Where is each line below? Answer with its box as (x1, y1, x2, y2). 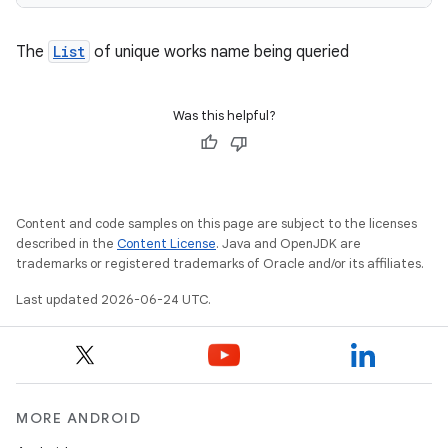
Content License (117, 235, 216, 252)
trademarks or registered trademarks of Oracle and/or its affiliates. (16, 255, 424, 272)
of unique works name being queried (90, 42, 349, 62)
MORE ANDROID (16, 409, 141, 427)
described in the (16, 235, 117, 252)
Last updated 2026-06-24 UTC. (16, 291, 211, 308)
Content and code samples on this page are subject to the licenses (16, 215, 417, 232)
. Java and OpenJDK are (216, 235, 361, 252)
